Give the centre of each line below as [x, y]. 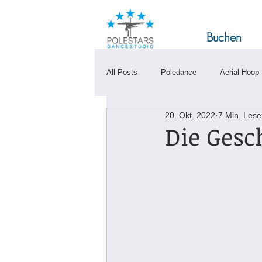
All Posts [122, 72]
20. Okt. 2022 [190, 115]
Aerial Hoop [239, 72]
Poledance [179, 72]
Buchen [224, 37]
